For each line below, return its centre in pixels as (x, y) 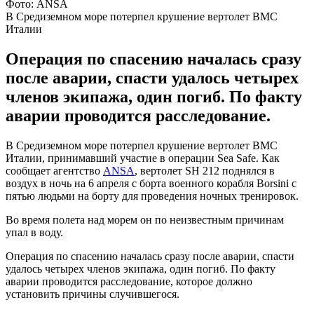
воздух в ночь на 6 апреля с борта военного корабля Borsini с (151, 183)
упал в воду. (34, 232)
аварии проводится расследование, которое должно (129, 281)
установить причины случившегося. (93, 294)
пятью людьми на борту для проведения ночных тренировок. (152, 196)
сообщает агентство (54, 170)
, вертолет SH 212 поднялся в (205, 170)
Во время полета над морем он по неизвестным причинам (145, 219)
